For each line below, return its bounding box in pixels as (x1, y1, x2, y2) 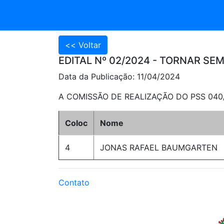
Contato (58, 177, 89, 187)
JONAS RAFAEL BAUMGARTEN (100, 142, 217, 152)
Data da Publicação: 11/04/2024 (58, 71, 180, 81)
